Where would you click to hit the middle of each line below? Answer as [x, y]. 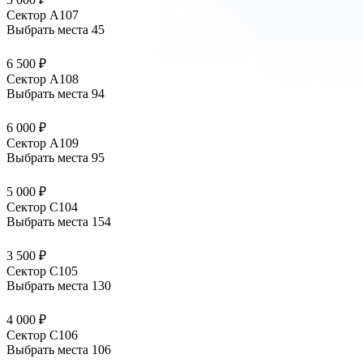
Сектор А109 [43, 143]
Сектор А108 [43, 79]
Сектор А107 [43, 15]
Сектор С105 [42, 271]
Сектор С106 [42, 335]
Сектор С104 [42, 207]
